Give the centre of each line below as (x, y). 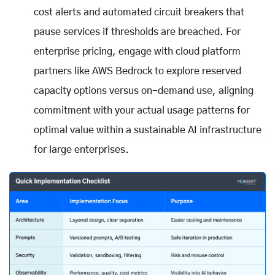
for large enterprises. (81, 150)
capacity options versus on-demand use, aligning (144, 91)
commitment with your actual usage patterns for (142, 111)
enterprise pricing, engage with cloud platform (137, 52)
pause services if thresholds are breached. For (137, 32)
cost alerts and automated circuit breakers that (139, 13)
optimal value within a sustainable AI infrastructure (148, 130)
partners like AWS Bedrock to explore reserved (137, 72)
